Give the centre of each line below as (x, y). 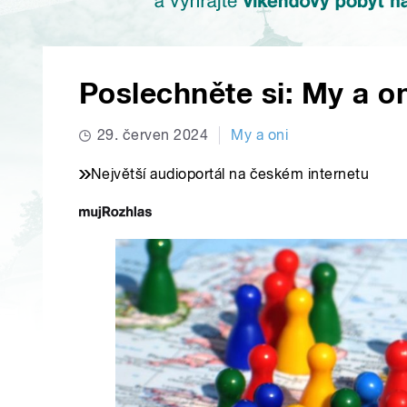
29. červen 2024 (153, 135)
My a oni (260, 135)
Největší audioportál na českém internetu (230, 174)
